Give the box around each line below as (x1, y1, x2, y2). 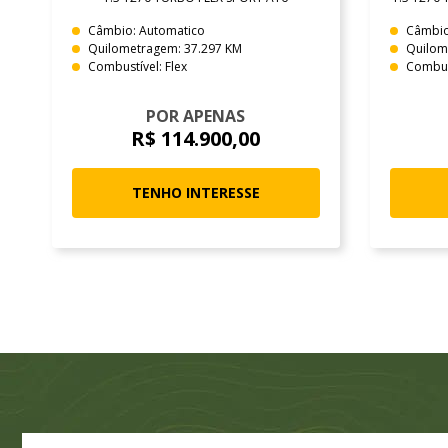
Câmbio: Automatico (88, 21, 205, 39)
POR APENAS (146, 104, 246, 127)
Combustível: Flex (88, 57, 187, 75)
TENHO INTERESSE (131, 182, 260, 202)
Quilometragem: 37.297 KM (88, 39, 242, 57)
